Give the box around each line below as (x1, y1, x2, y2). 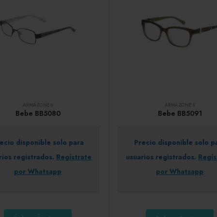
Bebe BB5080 (15, 108, 61, 118)
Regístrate (56, 152, 92, 162)
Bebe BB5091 (157, 108, 202, 118)
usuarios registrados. (126, 152, 198, 162)
